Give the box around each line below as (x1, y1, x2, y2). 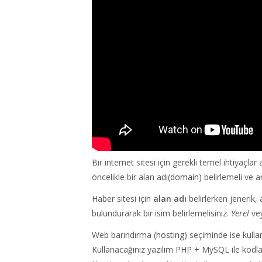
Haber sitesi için (92, 193, 153, 205)
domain (170, 171, 199, 183)
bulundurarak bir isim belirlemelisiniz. (92, 208, 231, 219)
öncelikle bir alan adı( (92, 171, 170, 183)
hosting (156, 229, 184, 241)
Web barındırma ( (92, 229, 156, 241)
